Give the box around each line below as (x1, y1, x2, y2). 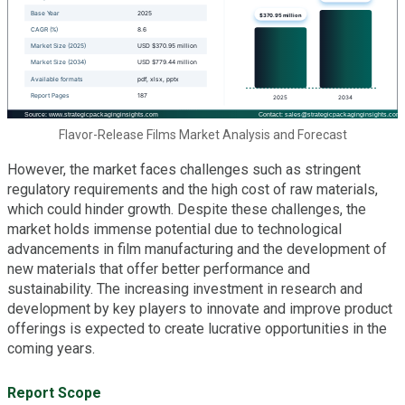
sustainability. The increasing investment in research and (7, 279, 363, 297)
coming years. (7, 339, 95, 357)
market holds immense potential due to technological (7, 220, 342, 238)
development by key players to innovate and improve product (7, 299, 392, 317)
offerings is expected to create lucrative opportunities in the (7, 319, 387, 337)
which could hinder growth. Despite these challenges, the (7, 200, 366, 218)
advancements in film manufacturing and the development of (7, 240, 387, 258)
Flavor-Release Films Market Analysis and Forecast (58, 127, 347, 142)
